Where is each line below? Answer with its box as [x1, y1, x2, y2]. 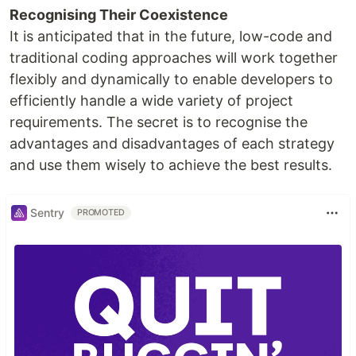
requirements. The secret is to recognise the [10, 113, 308, 130]
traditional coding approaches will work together [10, 48, 338, 66]
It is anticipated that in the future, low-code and [10, 27, 332, 44]
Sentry [30, 206, 64, 220]
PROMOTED [77, 207, 126, 218]
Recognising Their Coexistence [10, 6, 228, 23]
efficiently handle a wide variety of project [10, 91, 293, 109]
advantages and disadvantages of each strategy [10, 134, 335, 152]
